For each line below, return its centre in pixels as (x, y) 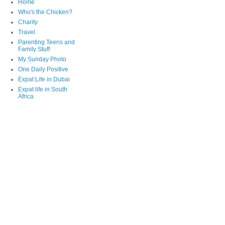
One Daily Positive (43, 69)
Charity (28, 22)
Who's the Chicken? (45, 12)
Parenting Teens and (46, 42)
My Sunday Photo (42, 59)
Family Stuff (34, 49)
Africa (26, 96)
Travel (27, 32)
